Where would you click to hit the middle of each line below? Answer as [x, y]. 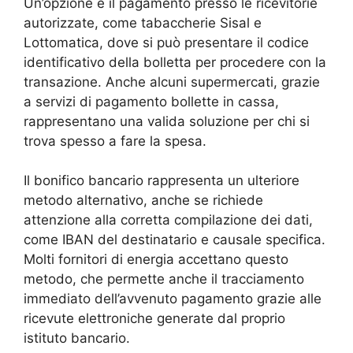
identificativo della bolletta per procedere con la [175, 62]
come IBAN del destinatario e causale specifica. [175, 240]
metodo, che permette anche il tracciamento [164, 279]
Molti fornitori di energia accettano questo [156, 260]
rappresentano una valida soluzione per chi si [167, 121]
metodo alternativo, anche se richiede [143, 201]
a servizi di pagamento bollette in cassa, [151, 101]
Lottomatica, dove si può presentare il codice [166, 42]
